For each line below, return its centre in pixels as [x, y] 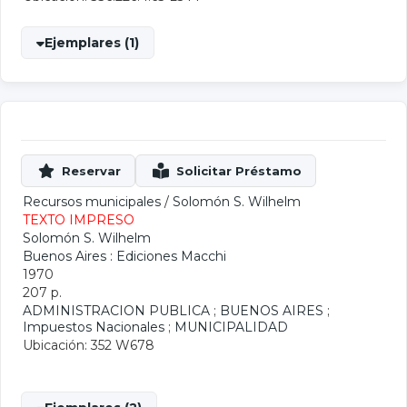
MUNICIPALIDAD [231, 327]
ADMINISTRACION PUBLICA [116, 311]
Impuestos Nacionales [94, 327]
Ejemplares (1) [92, 43]
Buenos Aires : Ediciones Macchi [124, 256]
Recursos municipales [92, 202]
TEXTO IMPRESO [79, 220]
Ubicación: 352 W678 [89, 345]
